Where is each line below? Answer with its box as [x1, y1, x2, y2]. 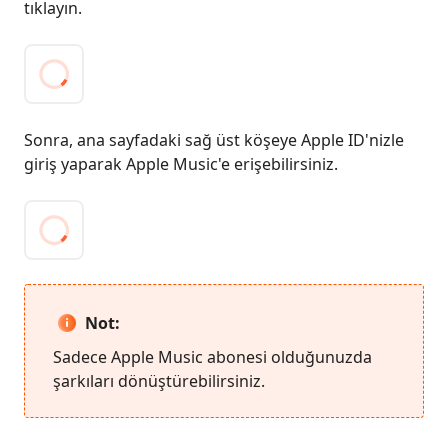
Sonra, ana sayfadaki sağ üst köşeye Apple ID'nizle [24, 129, 404, 151]
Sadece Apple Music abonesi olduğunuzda [53, 346, 372, 368]
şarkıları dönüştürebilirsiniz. [53, 370, 265, 392]
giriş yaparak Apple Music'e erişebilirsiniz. [24, 153, 338, 175]
